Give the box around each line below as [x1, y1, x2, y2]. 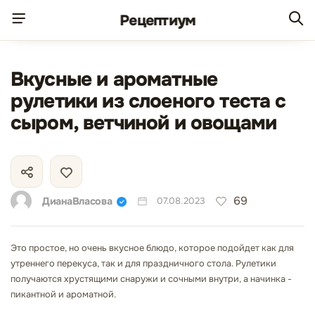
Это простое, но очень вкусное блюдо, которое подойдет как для [11, 243, 294, 254]
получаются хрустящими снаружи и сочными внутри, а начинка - [11, 274, 292, 285]
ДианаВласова [42, 194, 112, 207]
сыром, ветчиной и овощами [11, 110, 276, 136]
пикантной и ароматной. [11, 289, 116, 300]
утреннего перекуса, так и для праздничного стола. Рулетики [11, 258, 276, 269]
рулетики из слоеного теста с [11, 89, 286, 114]
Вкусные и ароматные [11, 67, 218, 92]
